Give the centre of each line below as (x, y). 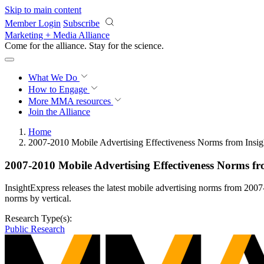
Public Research (35, 229)
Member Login (33, 23)
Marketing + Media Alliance (57, 35)
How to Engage (59, 89)
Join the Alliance (59, 112)
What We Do (54, 77)
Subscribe (81, 23)
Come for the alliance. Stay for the (70, 46)
